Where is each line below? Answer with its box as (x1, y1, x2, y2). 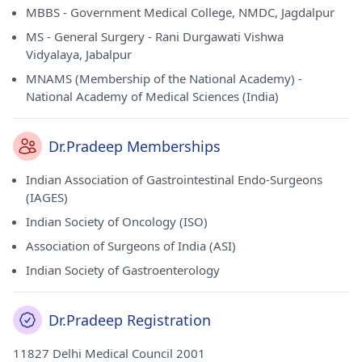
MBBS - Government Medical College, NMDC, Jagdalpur (26, 4, 335, 20)
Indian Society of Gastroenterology (26, 262, 220, 278)
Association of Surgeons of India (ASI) (26, 238, 236, 254)
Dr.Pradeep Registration (48, 310, 211, 330)
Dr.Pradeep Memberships (48, 137, 221, 156)
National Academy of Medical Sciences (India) (26, 88, 279, 104)
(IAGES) (26, 189, 68, 205)
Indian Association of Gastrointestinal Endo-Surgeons (26, 171, 322, 187)
